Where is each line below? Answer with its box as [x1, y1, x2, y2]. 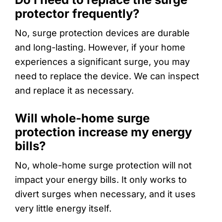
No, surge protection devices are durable [15, 27, 190, 38]
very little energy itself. [15, 203, 111, 214]
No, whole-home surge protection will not [15, 160, 192, 170]
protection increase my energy [15, 124, 192, 139]
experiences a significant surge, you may [15, 56, 190, 67]
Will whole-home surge [15, 111, 150, 125]
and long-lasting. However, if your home [15, 42, 185, 53]
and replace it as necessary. [15, 85, 134, 96]
